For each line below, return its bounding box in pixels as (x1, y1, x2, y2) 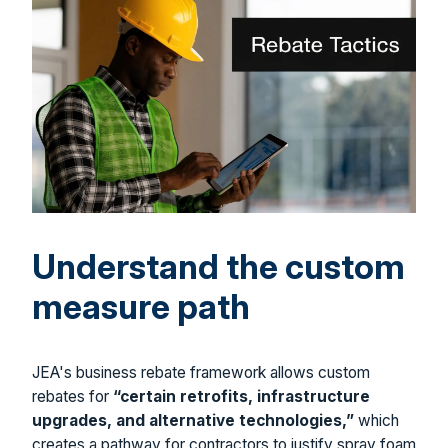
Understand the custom (32, 246, 405, 288)
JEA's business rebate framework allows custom (32, 363, 370, 383)
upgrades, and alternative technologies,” (32, 411, 354, 431)
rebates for (32, 387, 113, 407)
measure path (32, 286, 250, 328)
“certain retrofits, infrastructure (113, 387, 370, 407)
